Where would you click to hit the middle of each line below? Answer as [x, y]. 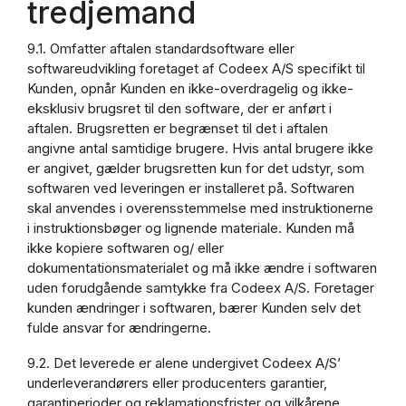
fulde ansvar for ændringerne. [119, 327]
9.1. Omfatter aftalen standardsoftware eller [161, 48]
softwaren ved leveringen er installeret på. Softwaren [191, 188]
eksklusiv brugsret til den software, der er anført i [179, 108]
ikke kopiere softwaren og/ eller [126, 247]
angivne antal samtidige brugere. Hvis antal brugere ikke [200, 148]
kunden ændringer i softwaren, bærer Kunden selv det [194, 307]
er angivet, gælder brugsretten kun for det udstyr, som [196, 168]
